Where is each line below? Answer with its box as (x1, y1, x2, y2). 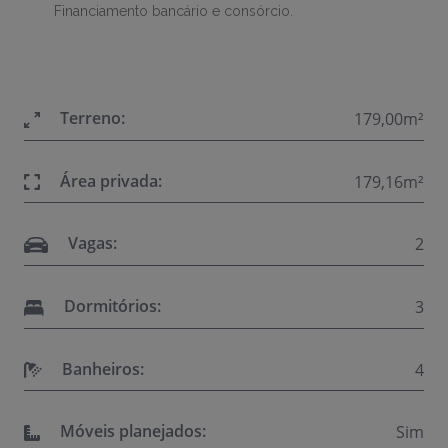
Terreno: (56, 107, 125, 129)
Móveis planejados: (56, 420, 206, 443)
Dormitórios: (60, 295, 162, 318)
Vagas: (63, 232, 117, 255)
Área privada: (56, 169, 162, 192)
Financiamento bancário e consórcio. (54, 3, 297, 19)
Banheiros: (58, 357, 145, 380)
